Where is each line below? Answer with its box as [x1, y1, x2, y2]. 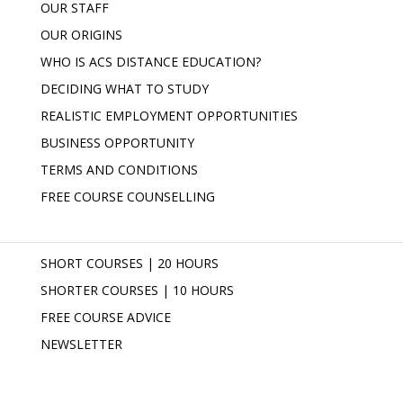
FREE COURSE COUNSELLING [40, 188, 215, 205]
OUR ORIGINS [40, 26, 122, 43]
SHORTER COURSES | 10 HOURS [40, 282, 234, 299]
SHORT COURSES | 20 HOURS [40, 255, 219, 272]
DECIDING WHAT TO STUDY [40, 80, 209, 97]
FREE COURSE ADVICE [40, 309, 171, 326]
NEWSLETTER [40, 336, 122, 353]
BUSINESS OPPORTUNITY [40, 134, 194, 151]
